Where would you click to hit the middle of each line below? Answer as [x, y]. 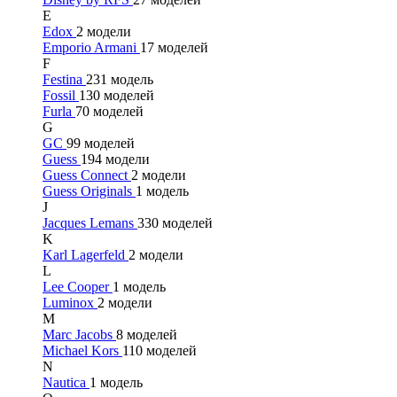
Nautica [66, 382]
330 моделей [175, 223]
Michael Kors [82, 350]
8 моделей [147, 335]
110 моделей [160, 350]
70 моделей [109, 111]
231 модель [120, 79]
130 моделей [117, 95]
